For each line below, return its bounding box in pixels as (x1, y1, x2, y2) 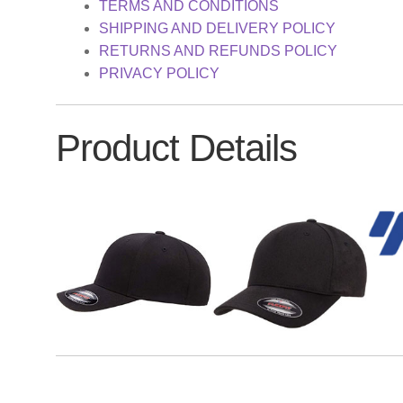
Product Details (56, 127, 298, 170)
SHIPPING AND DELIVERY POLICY (99, 20, 336, 36)
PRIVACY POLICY (99, 65, 220, 81)
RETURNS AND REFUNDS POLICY (99, 42, 338, 58)
